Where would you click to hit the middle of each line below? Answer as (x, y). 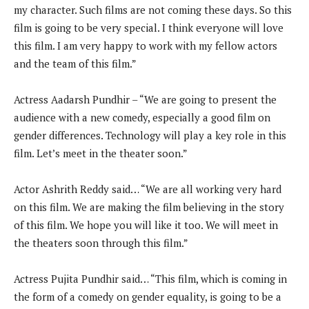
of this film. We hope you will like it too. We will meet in (146, 225)
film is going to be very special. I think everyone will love (149, 27)
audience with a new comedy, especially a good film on (142, 117)
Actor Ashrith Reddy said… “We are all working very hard (148, 189)
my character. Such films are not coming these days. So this (153, 9)
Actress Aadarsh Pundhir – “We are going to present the (145, 99)
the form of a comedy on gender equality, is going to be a (148, 296)
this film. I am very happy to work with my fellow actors (146, 45)
